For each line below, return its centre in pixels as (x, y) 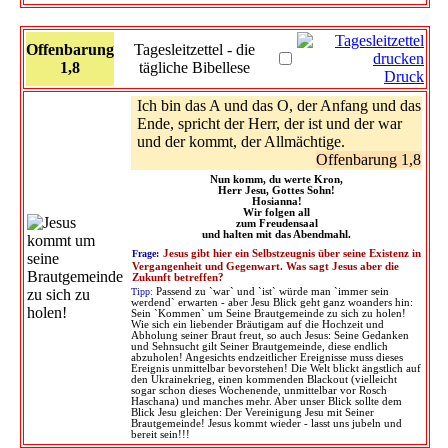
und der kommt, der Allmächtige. (241, 141)
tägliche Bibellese (194, 67)
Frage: (145, 253)
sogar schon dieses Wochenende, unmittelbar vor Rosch (259, 390)
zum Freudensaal (276, 223)
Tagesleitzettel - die (194, 49)
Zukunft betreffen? (178, 277)
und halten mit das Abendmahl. (276, 234)
